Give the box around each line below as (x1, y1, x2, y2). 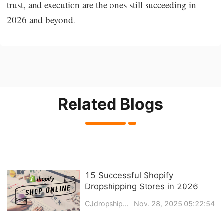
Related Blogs (58, 94, 163, 113)
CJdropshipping (122, 199, 129, 208)
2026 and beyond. (7, 13, 76, 26)
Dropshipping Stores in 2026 (84, 181, 198, 191)
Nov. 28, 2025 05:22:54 (133, 199, 215, 208)
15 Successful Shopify (84, 170, 173, 180)
